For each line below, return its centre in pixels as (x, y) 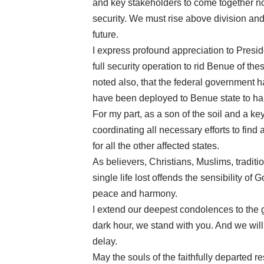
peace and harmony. (135, 193)
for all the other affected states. (156, 146)
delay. (105, 241)
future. (105, 34)
